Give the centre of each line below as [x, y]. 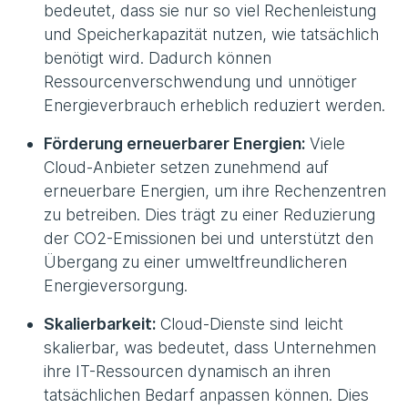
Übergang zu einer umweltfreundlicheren [195, 262]
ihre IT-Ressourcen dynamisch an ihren [187, 372]
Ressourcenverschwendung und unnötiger [200, 82]
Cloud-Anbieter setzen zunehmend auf [186, 168]
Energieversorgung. [116, 286]
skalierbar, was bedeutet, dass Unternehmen [210, 348]
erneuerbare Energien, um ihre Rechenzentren [215, 191]
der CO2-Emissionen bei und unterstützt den [209, 239]
